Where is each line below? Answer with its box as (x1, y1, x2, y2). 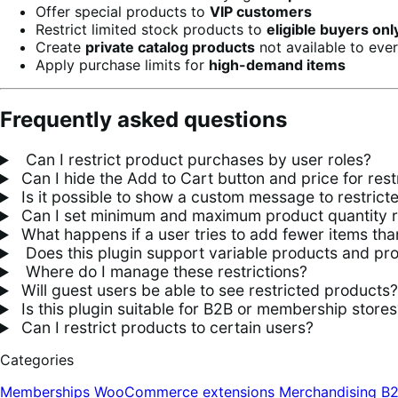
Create (36, 37, 85, 56)
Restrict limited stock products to (36, 20, 267, 38)
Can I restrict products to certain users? (16, 318, 314, 338)
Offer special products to (36, 2, 210, 20)
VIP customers (210, 2, 312, 20)
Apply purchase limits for (36, 55, 209, 74)
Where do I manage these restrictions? (16, 262, 307, 282)
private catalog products (85, 37, 255, 56)
